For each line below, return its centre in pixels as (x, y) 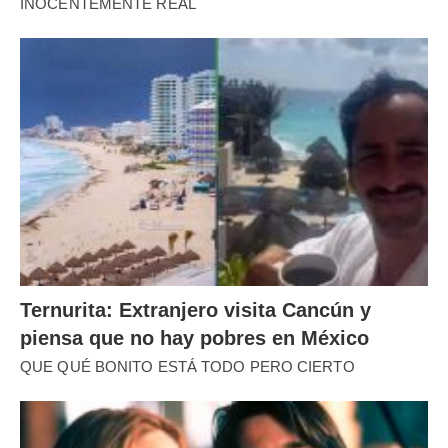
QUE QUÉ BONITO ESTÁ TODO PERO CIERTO (187, 367)
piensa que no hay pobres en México (194, 338)
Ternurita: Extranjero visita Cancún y (195, 310)
